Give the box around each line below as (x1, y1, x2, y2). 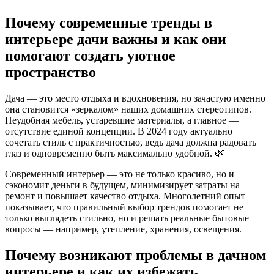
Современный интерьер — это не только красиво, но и (5, 168, 234, 179)
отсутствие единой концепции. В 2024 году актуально (5, 125, 232, 136)
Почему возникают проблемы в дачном (5, 246, 266, 263)
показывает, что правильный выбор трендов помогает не (5, 201, 243, 212)
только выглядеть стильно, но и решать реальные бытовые (5, 212, 249, 223)
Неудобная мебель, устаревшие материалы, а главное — (5, 114, 239, 125)
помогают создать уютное (5, 47, 176, 64)
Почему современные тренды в (5, 14, 212, 31)
